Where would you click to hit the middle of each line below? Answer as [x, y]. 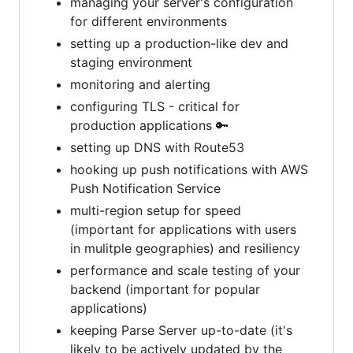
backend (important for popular [165, 289]
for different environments [149, 21]
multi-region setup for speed [156, 210]
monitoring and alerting [140, 84]
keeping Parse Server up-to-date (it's [181, 330]
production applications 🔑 [149, 125]
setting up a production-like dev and [179, 43]
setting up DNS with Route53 [157, 147]
